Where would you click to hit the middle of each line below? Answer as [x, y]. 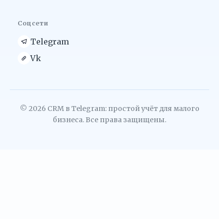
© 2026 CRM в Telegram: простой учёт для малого [109, 108]
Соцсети [33, 23]
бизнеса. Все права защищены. [109, 120]
